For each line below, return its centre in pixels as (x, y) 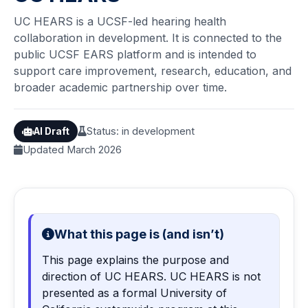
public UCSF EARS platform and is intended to (135, 55)
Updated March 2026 (72, 150)
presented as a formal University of (134, 293)
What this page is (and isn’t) (139, 234)
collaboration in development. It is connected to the (148, 38)
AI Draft (52, 131)
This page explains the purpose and (135, 260)
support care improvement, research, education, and (153, 71)
